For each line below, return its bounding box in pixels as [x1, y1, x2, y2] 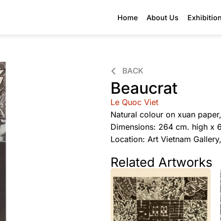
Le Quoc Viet [110, 97, 158, 107]
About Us [147, 13, 179, 22]
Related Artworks [110, 154, 213, 170]
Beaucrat [110, 78, 178, 98]
